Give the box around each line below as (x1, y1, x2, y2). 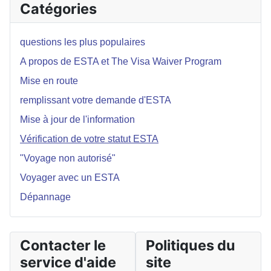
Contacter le (20, 237, 106, 254)
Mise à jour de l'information (20, 114, 135, 125)
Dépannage (20, 192, 71, 202)
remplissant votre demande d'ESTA (20, 95, 171, 105)
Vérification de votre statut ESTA (20, 134, 158, 144)
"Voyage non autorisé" (20, 153, 116, 163)
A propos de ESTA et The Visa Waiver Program (20, 56, 221, 67)
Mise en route (20, 76, 78, 86)
